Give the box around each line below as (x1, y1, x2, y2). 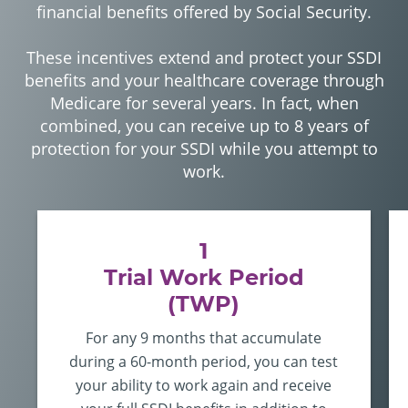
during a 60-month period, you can (69, 352, 312, 372)
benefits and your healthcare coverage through (24, 69, 384, 91)
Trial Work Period (103, 264, 304, 291)
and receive (249, 375, 332, 395)
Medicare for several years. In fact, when (49, 92, 359, 114)
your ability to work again (76, 375, 250, 395)
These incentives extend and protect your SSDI (26, 46, 382, 68)
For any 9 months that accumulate (86, 328, 322, 348)
